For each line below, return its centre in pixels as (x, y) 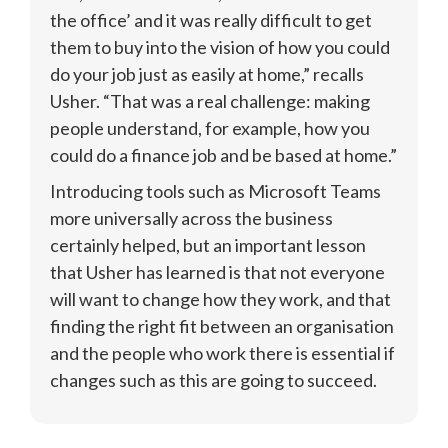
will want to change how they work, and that (220, 299)
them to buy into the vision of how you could (220, 46)
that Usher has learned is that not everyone (217, 272)
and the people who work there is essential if (222, 353)
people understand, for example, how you (210, 127)
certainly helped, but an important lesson (208, 245)
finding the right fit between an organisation (222, 326)
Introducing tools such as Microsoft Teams (215, 191)
